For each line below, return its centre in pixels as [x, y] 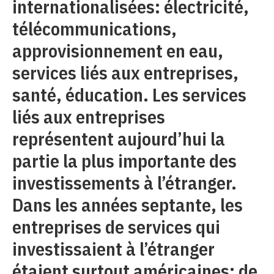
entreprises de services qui [116, 227]
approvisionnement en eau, [118, 50]
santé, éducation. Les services [129, 94]
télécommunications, [94, 28]
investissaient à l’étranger [113, 249]
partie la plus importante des [124, 161]
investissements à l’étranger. [124, 183]
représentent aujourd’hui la [119, 139]
